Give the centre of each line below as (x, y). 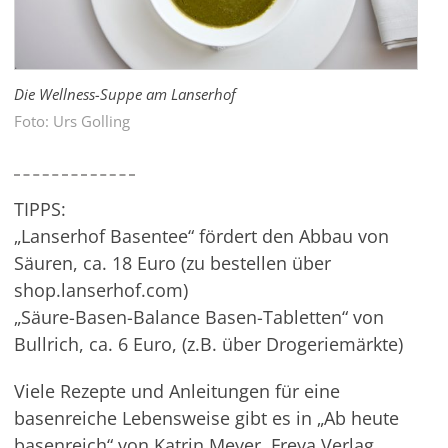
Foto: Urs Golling (71, 121)
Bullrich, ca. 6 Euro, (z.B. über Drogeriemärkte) (208, 344)
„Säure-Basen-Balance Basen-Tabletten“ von (198, 317)
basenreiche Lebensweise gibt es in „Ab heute (206, 418)
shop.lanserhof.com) (100, 290)
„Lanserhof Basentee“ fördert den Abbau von (201, 236)
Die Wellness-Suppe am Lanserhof (124, 94)
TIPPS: (39, 209)
